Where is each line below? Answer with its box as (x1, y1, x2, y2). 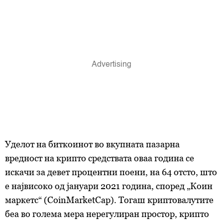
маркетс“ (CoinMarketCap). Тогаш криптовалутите (5, 194, 214, 205)
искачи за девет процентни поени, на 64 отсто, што (5, 166, 217, 177)
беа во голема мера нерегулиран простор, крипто (5, 208, 209, 219)
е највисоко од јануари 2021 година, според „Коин (5, 180, 213, 191)
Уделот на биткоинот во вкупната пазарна (5, 138, 180, 149)
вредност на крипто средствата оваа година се (5, 152, 194, 163)
